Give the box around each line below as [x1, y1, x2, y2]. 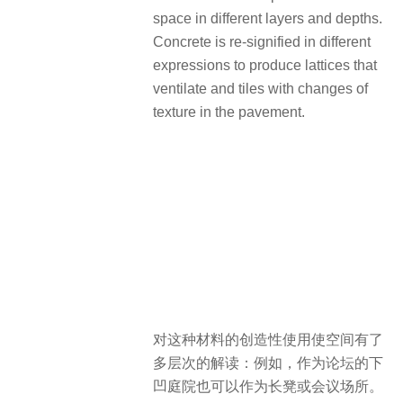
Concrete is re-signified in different [153, 33, 371, 49]
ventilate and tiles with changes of [153, 80, 368, 96]
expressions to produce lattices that [153, 57, 377, 73]
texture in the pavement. [153, 103, 305, 120]
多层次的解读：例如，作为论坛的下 [153, 355, 383, 372]
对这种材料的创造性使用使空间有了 [153, 332, 383, 348]
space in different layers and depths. [153, 10, 382, 26]
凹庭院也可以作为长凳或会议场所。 [153, 379, 383, 395]
